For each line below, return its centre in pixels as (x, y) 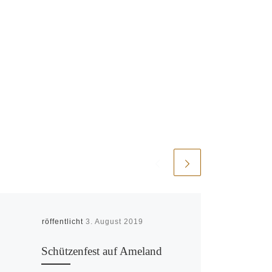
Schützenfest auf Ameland (101, 251)
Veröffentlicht (59, 222)
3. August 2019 (114, 222)
